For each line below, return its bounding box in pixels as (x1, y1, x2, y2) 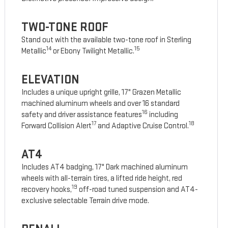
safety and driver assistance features (21, 110, 142, 120)
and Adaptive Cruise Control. (96, 121, 189, 131)
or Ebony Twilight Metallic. (51, 46, 135, 56)
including (148, 110, 179, 120)
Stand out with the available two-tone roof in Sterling (21, 35, 192, 45)
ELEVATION (21, 72, 80, 88)
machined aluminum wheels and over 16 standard (21, 99, 180, 109)
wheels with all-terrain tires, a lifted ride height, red (21, 174, 183, 184)
